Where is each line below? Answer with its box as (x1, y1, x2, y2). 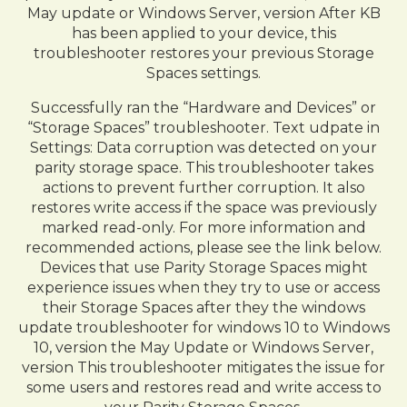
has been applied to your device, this (71, 25, 336, 42)
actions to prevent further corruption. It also (42, 179, 365, 196)
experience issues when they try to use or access (27, 279, 380, 296)
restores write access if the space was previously (30, 199, 377, 216)
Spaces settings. (146, 65, 261, 82)
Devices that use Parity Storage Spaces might (39, 259, 368, 276)
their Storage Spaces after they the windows (42, 299, 365, 316)
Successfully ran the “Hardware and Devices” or (31, 99, 376, 116)
